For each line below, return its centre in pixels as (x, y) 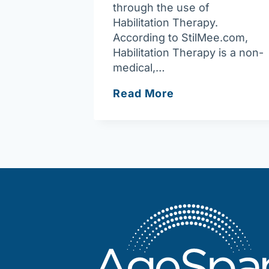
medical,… (139, 67)
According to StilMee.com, (180, 37)
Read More (144, 93)
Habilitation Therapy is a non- (188, 52)
